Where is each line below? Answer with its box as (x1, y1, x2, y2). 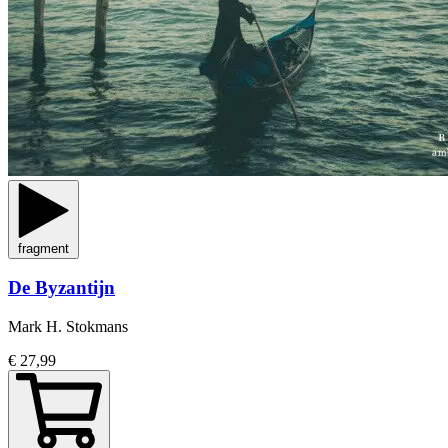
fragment (18, 240, 69, 256)
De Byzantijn (8, 277, 115, 299)
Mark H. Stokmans (8, 318, 128, 336)
